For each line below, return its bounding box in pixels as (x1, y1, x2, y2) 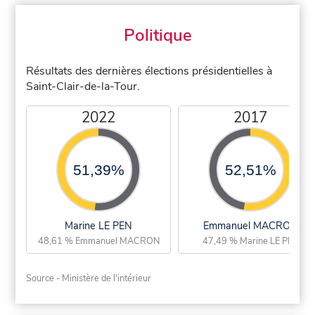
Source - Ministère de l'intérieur (26, 271, 152, 285)
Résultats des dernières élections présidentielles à (26, 63, 273, 79)
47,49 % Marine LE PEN (202, 234, 299, 247)
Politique (123, 23, 192, 46)
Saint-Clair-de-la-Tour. (26, 78, 141, 94)
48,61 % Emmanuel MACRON (37, 234, 160, 247)
